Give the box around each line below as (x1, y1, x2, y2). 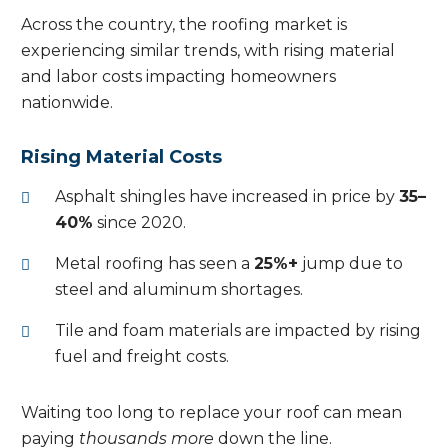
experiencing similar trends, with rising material (21, 41, 395, 61)
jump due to (298, 254, 403, 274)
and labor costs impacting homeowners (21, 67, 336, 87)
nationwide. (21, 93, 113, 113)
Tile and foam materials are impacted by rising (55, 321, 421, 341)
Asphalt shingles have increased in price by (55, 187, 399, 207)
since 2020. (93, 213, 186, 233)
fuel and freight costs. (55, 347, 229, 367)
